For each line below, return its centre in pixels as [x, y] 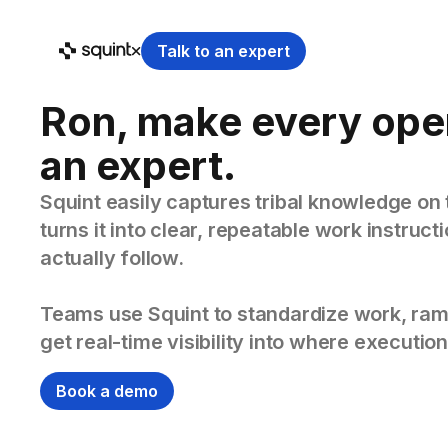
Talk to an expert [224, 51]
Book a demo [107, 391]
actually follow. [112, 258]
